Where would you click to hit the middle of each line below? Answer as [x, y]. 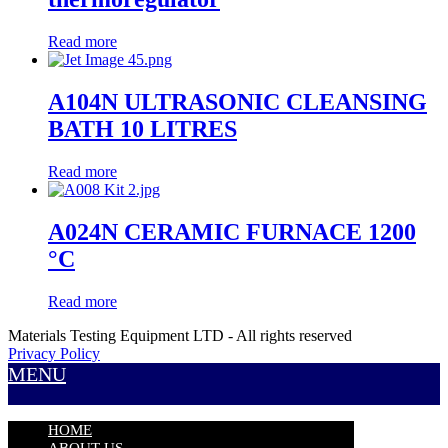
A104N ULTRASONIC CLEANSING [237, 102]
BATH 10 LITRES [142, 129]
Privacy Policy [54, 353]
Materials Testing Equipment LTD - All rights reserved [180, 335]
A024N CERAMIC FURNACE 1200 [232, 231]
